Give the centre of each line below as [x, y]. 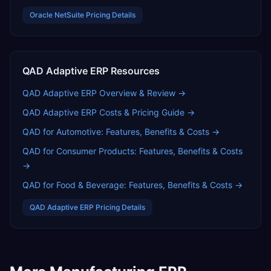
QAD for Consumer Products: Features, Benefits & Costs [132, 151]
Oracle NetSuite [57, 15]
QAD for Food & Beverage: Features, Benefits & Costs [127, 185]
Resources [134, 71]
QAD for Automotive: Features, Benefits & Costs [116, 132]
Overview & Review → [141, 93]
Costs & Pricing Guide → [146, 112]
